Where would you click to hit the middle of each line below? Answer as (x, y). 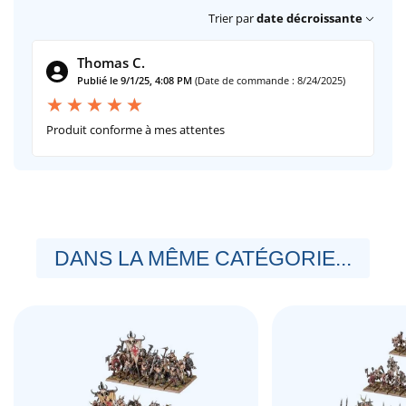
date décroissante (309, 18)
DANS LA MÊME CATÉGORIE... (203, 258)
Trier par (231, 18)
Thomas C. (111, 62)
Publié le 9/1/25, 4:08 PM (135, 80)
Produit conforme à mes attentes (135, 129)
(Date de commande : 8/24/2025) (270, 80)
